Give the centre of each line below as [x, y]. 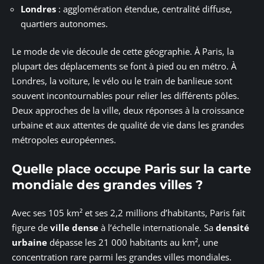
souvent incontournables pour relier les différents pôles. [126, 96]
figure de [31, 228]
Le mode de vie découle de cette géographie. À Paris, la [123, 52]
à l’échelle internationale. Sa [157, 228]
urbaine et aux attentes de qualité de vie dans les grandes [128, 125]
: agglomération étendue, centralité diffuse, [144, 9]
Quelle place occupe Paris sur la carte [131, 169]
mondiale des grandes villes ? [107, 184]
